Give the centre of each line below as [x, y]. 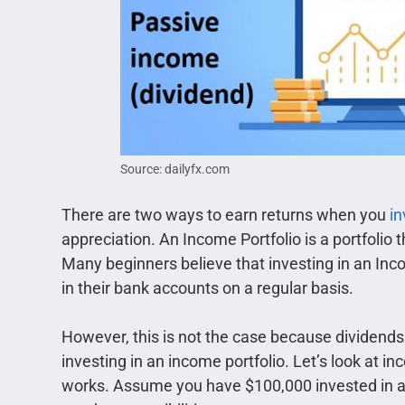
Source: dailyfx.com [174, 170]
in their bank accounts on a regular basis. [207, 288]
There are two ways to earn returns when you [226, 215]
